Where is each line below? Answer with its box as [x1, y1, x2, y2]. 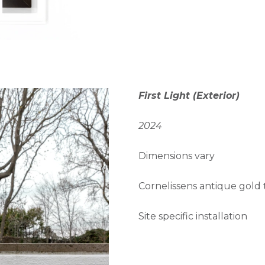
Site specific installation [138, 211, 247, 222]
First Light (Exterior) [138, 90, 240, 102]
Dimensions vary [138, 150, 215, 162]
